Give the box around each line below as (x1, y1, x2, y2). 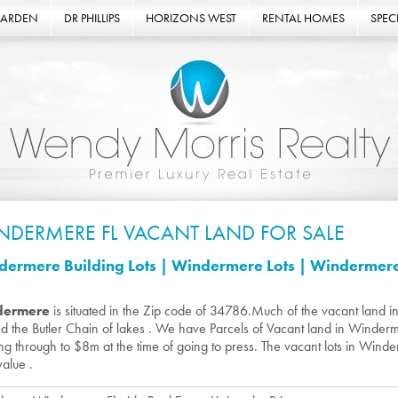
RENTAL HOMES (262, 10, 345, 26)
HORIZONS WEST (146, 10, 236, 26)
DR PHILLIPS (64, 10, 120, 26)
